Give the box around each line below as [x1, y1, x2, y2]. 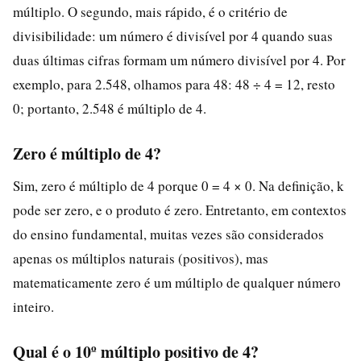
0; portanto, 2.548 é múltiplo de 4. [13, 98, 206, 118]
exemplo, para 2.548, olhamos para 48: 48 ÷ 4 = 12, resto [13, 74, 335, 93]
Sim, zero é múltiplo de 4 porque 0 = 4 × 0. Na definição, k [13, 176, 344, 195]
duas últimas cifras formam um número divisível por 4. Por [13, 50, 346, 69]
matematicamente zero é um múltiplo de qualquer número [13, 272, 341, 292]
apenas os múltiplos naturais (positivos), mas [13, 248, 268, 268]
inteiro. [13, 297, 54, 316]
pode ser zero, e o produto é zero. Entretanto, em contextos [13, 200, 346, 219]
